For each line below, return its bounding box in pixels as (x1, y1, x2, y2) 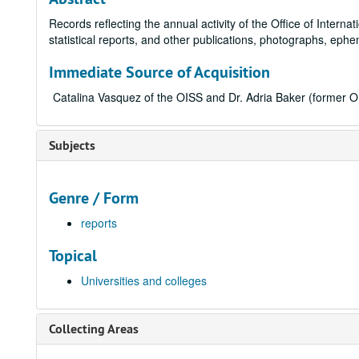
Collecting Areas (49, 321, 139, 337)
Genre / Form (49, 188, 139, 208)
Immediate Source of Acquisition (49, 62, 270, 83)
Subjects (49, 137, 95, 154)
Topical (49, 245, 97, 266)
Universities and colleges (81, 272, 207, 288)
